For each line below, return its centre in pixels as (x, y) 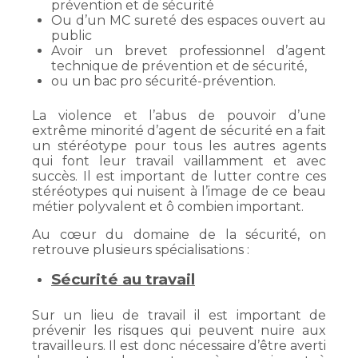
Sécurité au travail (123, 279)
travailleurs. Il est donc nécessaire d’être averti (179, 346)
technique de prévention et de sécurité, (179, 66)
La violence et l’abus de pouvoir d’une (179, 115)
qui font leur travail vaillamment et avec (179, 161)
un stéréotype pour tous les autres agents (179, 146)
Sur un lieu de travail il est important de (179, 315)
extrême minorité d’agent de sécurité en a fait (179, 131)
